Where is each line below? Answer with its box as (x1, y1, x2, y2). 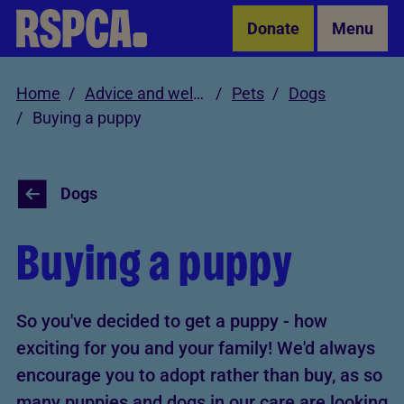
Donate (247, 19, 299, 38)
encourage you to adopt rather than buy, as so (16, 364, 382, 386)
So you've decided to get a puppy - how (16, 310, 327, 332)
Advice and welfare (193, 84, 204, 103)
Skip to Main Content (7, 10, 157, 29)
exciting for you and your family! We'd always (16, 337, 375, 359)
